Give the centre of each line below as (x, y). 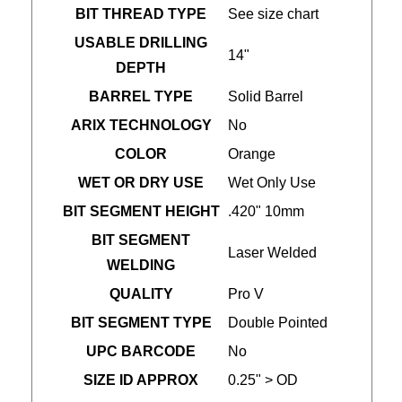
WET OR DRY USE (141, 183)
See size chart (273, 14)
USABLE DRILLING (141, 43)
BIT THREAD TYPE (141, 14)
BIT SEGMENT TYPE (141, 323)
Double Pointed (278, 323)
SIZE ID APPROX (141, 380)
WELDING (141, 265)
